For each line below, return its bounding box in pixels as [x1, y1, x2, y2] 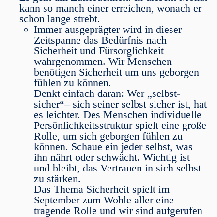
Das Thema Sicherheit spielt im [34, 183, 170, 195]
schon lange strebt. [19, 13, 100, 25]
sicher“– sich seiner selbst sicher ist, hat [34, 98, 207, 110]
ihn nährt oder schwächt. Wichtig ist [34, 151, 190, 163]
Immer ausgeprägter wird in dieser [34, 23, 182, 35]
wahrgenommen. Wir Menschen [34, 55, 172, 67]
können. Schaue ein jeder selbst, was [34, 140, 193, 153]
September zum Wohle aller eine [34, 194, 174, 206]
